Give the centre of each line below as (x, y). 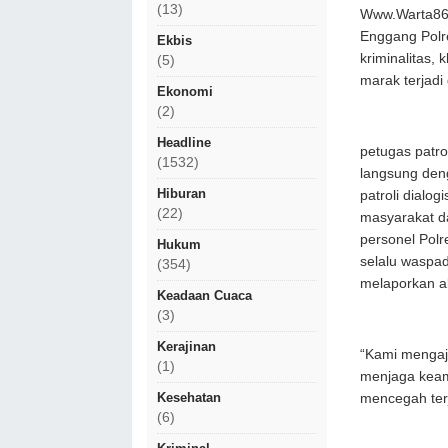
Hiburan (181, 193)
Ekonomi (185, 91)
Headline (184, 142)
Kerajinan (186, 346)
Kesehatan (189, 397)
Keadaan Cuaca (204, 295)
